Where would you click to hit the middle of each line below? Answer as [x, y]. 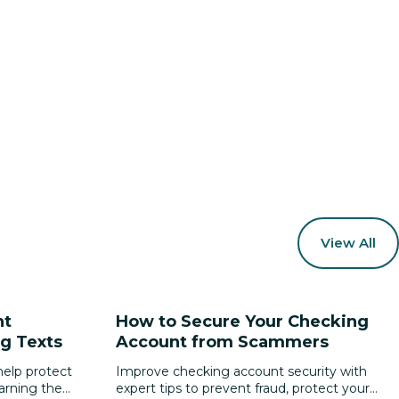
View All [348, 243]
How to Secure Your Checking [242, 322]
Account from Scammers [222, 342]
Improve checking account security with [241, 371]
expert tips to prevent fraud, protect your [243, 388]
